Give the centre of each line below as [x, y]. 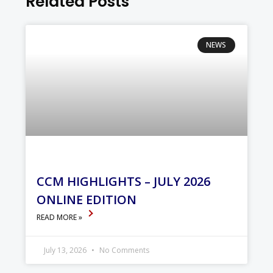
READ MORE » [61, 217]
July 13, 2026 [66, 250]
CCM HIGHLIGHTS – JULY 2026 [124, 181]
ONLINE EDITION [87, 199]
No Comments [124, 250]
